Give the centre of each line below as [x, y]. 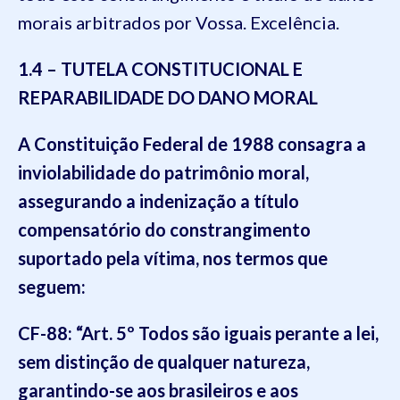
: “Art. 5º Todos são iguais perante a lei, [223, 333]
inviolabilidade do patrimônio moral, [163, 172]
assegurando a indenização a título [158, 201]
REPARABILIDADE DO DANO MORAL [168, 97]
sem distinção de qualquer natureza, [164, 362]
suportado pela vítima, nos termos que [173, 258]
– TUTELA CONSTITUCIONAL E [175, 69]
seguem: [52, 287]
